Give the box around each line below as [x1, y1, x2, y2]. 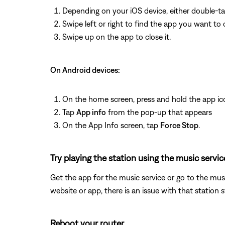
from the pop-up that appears [106, 107, 212, 117]
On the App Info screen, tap [62, 120, 160, 130]
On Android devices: [50, 65, 120, 74]
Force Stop [160, 120, 198, 130]
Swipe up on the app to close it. [62, 32, 171, 41]
